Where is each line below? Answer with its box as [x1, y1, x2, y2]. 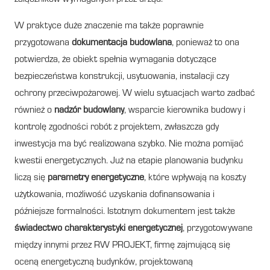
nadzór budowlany [54, 105, 124, 116]
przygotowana [14, 38, 72, 48]
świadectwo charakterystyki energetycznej [14, 224, 183, 234]
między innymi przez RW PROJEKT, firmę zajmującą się [14, 240, 230, 251]
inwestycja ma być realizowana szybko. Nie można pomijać [14, 139, 243, 149]
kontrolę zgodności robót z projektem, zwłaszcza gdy [14, 122, 219, 133]
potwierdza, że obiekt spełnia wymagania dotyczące [14, 55, 216, 65]
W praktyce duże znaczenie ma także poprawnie [14, 21, 204, 31]
